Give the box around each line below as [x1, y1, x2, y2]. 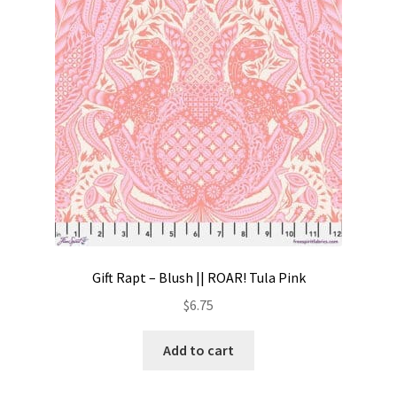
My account [19, 51, 89, 70]
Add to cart [163, 340, 234, 359]
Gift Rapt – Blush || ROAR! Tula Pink [91, 269, 306, 287]
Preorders [19, 98, 81, 117]
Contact [19, 4, 70, 23]
